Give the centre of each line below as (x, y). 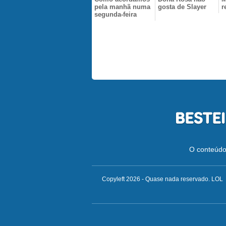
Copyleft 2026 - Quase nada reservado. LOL (162, 179)
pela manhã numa (122, 7)
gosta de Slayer (182, 7)
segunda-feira (116, 14)
